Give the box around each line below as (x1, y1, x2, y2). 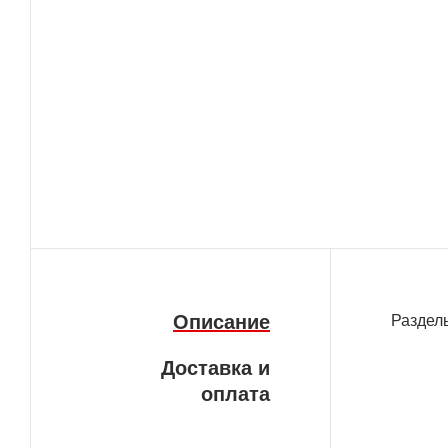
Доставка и (161, 357, 270, 380)
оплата (201, 383, 270, 406)
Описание (173, 311, 270, 334)
